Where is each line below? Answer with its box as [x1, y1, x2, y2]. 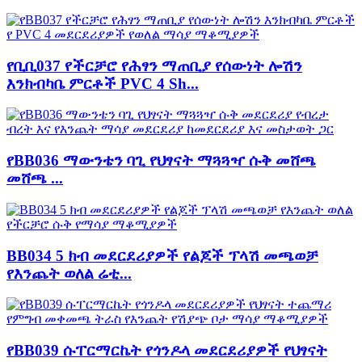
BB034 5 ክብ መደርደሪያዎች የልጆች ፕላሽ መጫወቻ [6, 246, 318, 264]
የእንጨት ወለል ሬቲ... [6, 264, 132, 282]
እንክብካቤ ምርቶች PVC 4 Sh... [6, 74, 199, 92]
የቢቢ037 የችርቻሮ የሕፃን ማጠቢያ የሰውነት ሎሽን [6, 57, 302, 74]
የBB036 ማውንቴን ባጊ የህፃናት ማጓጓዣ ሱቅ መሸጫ [6, 152, 316, 170]
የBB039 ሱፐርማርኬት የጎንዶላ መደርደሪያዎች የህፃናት [6, 342, 327, 360]
